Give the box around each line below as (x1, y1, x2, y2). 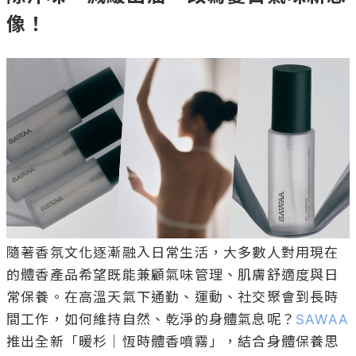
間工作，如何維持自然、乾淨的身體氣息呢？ (6, 311, 296, 328)
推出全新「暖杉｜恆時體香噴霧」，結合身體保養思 (6, 334, 339, 350)
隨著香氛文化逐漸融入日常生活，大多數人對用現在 (6, 245, 339, 261)
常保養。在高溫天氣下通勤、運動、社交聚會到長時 (6, 289, 339, 306)
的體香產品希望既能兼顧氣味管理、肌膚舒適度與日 (6, 267, 339, 284)
